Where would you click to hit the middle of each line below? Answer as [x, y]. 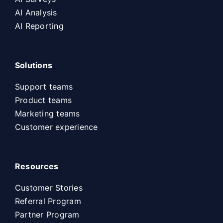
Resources [37, 166]
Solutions [34, 65]
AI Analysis [36, 12]
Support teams [44, 86]
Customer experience [56, 127]
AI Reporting [39, 26]
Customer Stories [49, 187]
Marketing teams [47, 113]
